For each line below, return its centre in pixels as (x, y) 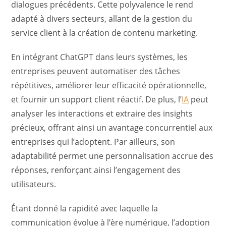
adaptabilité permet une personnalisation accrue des (112, 156)
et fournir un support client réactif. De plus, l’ (97, 99)
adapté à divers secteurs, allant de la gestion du (102, 19)
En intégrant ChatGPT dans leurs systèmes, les (100, 57)
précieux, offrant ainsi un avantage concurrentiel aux (112, 128)
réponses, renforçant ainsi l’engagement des (96, 170)
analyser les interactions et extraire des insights (102, 114)
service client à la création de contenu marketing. (105, 33)
